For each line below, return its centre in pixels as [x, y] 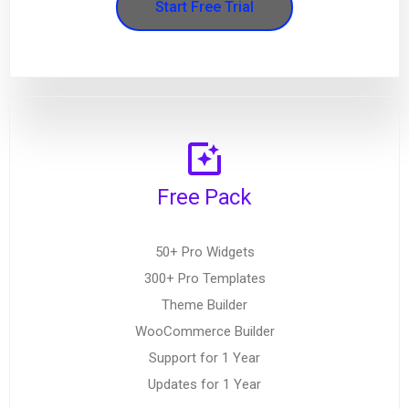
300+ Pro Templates [204, 278]
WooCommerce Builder [204, 331]
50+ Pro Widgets [204, 252]
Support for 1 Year [204, 358]
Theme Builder [204, 305]
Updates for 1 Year [204, 384]
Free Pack [204, 197]
